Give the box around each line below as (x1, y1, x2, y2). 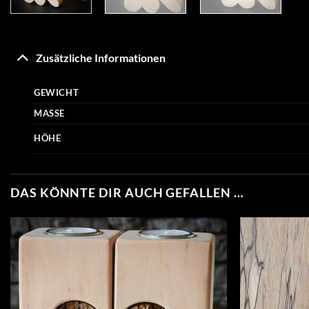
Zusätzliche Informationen (36, 50, 166, 64)
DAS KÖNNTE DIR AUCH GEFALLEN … (10, 185, 244, 201)
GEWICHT (33, 87, 79, 99)
